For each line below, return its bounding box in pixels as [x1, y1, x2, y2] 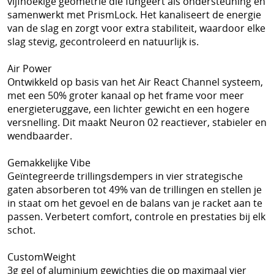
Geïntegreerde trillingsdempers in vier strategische [7, 169, 243, 183]
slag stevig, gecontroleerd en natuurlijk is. [7, 35, 199, 49]
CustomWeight [7, 250, 76, 264]
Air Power [7, 62, 52, 76]
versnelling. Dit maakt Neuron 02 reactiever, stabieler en [7, 116, 267, 130]
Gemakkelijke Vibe [7, 156, 91, 170]
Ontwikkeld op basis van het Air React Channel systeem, [7, 75, 263, 89]
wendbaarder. [7, 129, 72, 143]
